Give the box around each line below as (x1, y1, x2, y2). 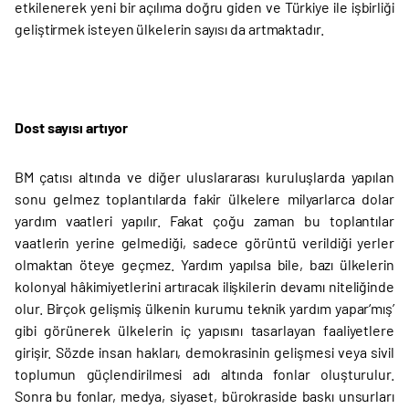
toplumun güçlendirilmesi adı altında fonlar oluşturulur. (15, 365, 394, 383)
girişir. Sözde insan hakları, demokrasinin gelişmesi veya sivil (15, 343, 394, 361)
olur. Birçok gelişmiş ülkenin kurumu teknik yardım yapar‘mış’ (15, 299, 394, 317)
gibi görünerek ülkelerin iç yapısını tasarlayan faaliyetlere (15, 321, 394, 339)
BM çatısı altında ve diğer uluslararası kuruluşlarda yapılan (15, 168, 394, 185)
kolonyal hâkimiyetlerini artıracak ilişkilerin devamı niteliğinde (15, 278, 394, 295)
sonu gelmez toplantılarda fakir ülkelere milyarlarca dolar (15, 190, 394, 207)
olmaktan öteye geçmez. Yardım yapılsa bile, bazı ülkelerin (15, 256, 394, 273)
